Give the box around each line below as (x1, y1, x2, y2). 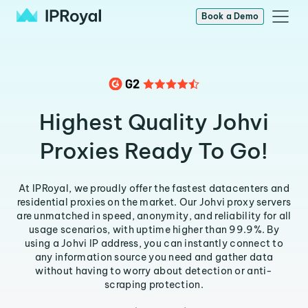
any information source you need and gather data (34, 251, 274, 263)
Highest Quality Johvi (39, 108, 269, 135)
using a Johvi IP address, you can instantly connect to (24, 237, 284, 250)
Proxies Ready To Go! (40, 137, 268, 164)
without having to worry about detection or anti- (35, 265, 273, 277)
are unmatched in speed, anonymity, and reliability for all (16, 210, 291, 222)
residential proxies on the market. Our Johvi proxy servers (16, 196, 291, 208)
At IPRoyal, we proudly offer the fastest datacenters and (19, 182, 289, 195)
